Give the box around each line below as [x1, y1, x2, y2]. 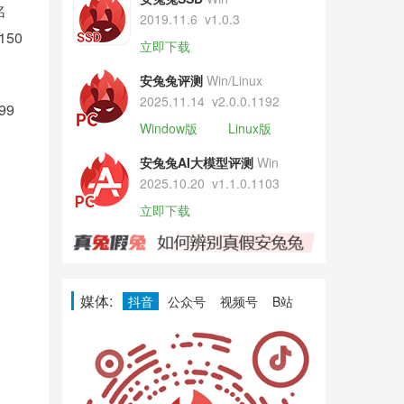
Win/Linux [206, 71, 262, 89]
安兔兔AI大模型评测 [139, 153, 253, 171]
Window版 [139, 119, 197, 137]
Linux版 [227, 119, 271, 137]
